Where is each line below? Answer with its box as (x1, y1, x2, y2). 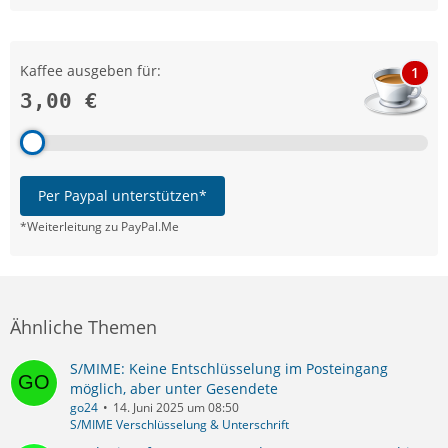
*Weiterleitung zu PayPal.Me (20, 217, 179, 235)
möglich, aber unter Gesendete (70, 378, 278, 398)
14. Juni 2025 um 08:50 (113, 398, 239, 416)
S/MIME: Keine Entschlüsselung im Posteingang (70, 358, 388, 378)
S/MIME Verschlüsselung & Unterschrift (70, 415, 289, 433)
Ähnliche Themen (10, 314, 157, 339)
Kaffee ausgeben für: (20, 60, 161, 80)
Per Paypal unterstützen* (38, 185, 207, 205)
